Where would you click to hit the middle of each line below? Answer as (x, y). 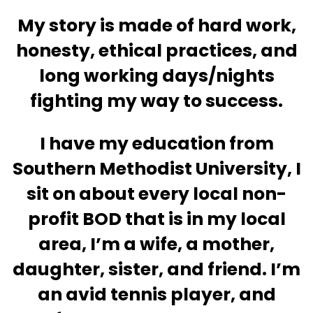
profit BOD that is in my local (156, 219)
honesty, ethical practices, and (156, 51)
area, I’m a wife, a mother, (156, 245)
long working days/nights (156, 76)
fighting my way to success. (156, 101)
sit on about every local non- (156, 194)
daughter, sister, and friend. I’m (156, 270)
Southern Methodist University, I (156, 169)
